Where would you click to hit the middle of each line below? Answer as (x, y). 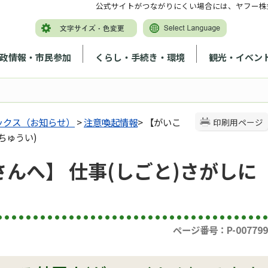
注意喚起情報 (111, 122)
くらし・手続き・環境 (140, 57)
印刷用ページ (238, 122)
